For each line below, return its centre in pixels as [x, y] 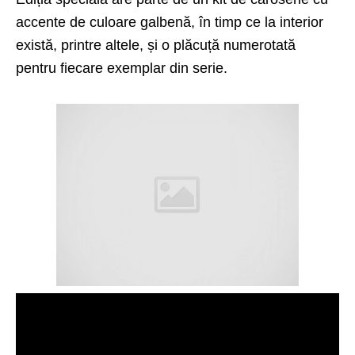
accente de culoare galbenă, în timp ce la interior [170, 23]
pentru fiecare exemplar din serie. [122, 69]
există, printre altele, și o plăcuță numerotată [156, 46]
